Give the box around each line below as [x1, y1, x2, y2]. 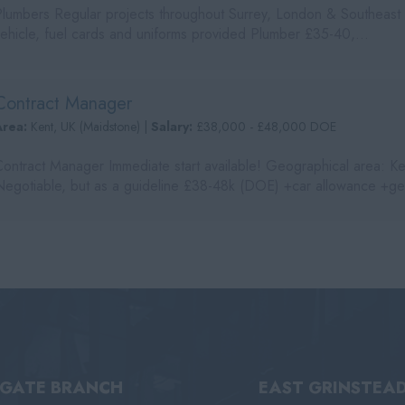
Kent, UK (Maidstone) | [31, 118, 152, 136]
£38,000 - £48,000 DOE [196, 118, 337, 136]
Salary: [151, 118, 197, 136]
